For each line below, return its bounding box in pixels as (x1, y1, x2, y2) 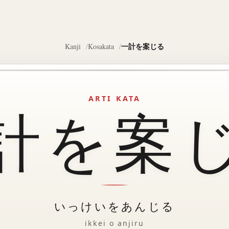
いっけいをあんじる (54, 198, 175, 214)
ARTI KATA (88, 94, 141, 103)
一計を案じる (121, 41, 164, 52)
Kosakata (88, 41, 114, 51)
